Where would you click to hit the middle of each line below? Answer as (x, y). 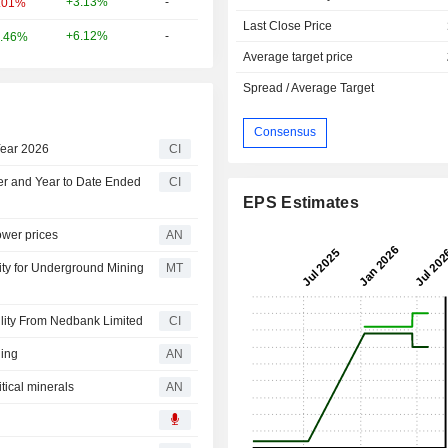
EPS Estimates (301, 202)
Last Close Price (288, 25)
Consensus (285, 132)
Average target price (298, 56)
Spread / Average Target (309, 87)
